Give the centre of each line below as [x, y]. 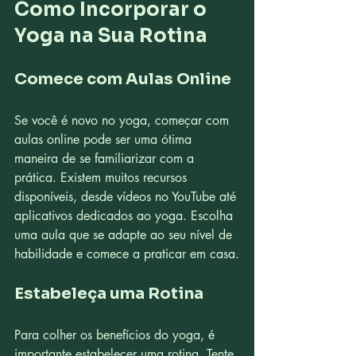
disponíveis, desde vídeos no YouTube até [127, 197]
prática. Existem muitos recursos [103, 178]
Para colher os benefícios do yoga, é [116, 335]
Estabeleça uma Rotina [109, 294]
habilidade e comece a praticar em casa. [127, 254]
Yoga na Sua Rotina [111, 36]
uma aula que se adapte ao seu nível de [125, 235]
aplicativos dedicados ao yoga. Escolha [126, 216]
